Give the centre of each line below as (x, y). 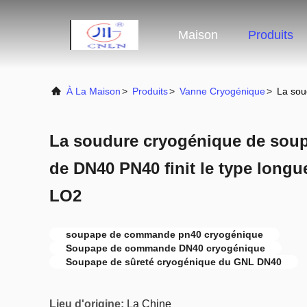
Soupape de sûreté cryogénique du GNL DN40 (174, 262)
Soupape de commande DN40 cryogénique (165, 248)
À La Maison (94, 91)
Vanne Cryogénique (222, 91)
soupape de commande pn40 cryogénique (164, 234)
